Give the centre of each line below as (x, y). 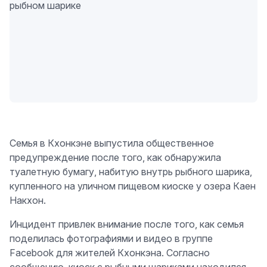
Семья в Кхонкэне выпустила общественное (112, 143)
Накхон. (28, 201)
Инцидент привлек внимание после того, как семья (127, 224)
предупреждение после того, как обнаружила (115, 158)
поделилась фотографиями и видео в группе (111, 239)
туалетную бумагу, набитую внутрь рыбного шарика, (131, 172)
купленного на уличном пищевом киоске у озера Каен (133, 186)
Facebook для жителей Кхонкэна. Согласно (110, 253)
